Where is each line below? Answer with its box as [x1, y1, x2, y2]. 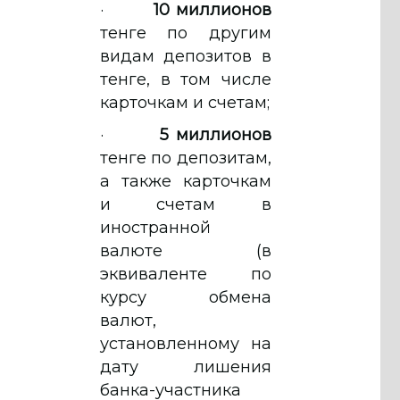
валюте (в [100, 240, 271, 261]
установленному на [100, 333, 271, 354]
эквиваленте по [100, 263, 271, 284]
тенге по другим [100, 22, 271, 43]
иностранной [100, 217, 211, 237]
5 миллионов [160, 124, 271, 145]
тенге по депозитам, [100, 147, 271, 168]
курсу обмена [100, 287, 271, 307]
